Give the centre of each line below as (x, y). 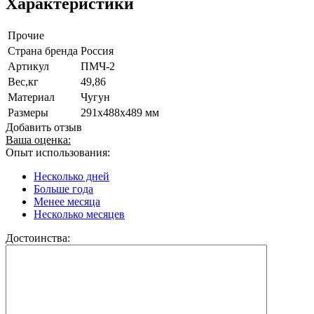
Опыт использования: (58, 152)
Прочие (26, 35)
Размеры (28, 112)
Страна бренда (43, 50)
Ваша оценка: (38, 139)
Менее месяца (67, 201)
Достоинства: (38, 238)
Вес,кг (23, 81)
